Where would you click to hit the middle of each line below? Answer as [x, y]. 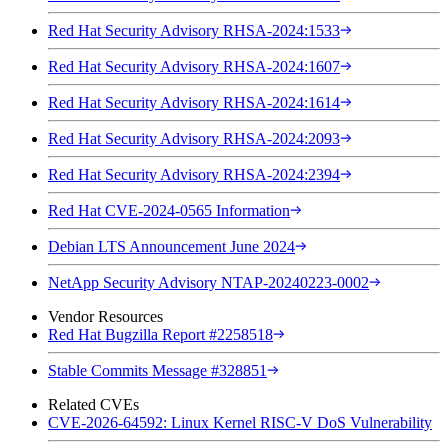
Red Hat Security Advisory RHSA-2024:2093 [194, 138]
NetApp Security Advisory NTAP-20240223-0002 [208, 282]
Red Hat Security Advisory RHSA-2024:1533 [194, 30]
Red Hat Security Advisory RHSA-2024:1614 [194, 102]
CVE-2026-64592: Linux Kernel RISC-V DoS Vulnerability [240, 422]
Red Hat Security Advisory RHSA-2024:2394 [194, 174]
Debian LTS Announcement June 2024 [171, 246]
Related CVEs [93, 404]
